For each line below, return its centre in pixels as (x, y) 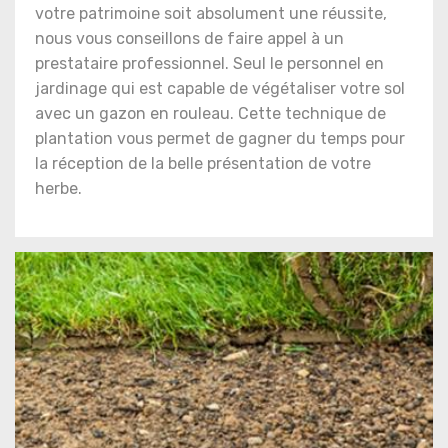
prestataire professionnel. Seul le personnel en (209, 63)
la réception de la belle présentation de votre (203, 163)
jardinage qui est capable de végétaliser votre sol (220, 88)
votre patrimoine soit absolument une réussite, (211, 13)
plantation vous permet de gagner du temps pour (220, 138)
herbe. (58, 188)
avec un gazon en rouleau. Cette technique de (210, 113)
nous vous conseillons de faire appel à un (189, 38)
